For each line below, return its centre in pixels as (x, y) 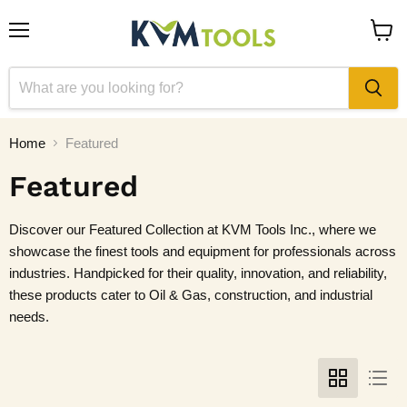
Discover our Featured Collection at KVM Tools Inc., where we (193, 229)
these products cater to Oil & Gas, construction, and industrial (191, 294)
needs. (29, 316)
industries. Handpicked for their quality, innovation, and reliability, (198, 273)
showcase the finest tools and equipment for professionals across (203, 251)
